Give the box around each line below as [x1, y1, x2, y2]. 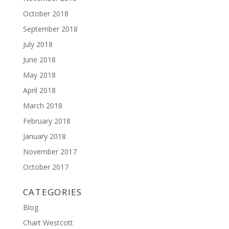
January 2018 [22, 131, 66, 141]
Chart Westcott [22, 218, 73, 227]
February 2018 [22, 116, 71, 126]
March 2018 [22, 101, 62, 110]
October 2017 [22, 162, 68, 172]
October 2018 [22, 9, 68, 18]
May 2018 [22, 70, 56, 80]
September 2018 [22, 24, 78, 34]
